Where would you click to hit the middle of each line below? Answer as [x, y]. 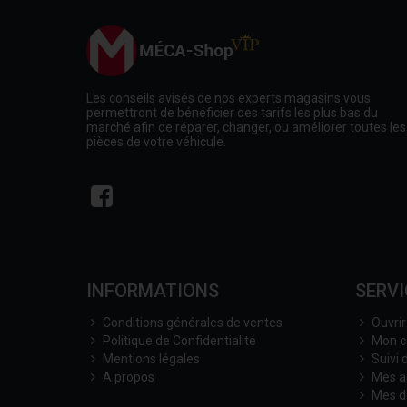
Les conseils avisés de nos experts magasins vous [228, 98]
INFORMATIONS [153, 291]
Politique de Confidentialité [179, 341]
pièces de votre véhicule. [156, 142]
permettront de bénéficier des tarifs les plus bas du [232, 113]
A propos [129, 377]
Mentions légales [151, 359]
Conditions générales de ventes [193, 323]
